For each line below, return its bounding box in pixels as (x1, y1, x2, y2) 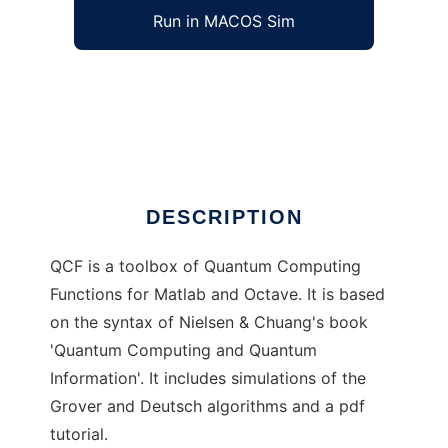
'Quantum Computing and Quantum (50, 340, 317, 361)
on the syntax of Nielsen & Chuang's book (50, 312, 368, 333)
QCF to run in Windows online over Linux (50, 74, 359, 95)
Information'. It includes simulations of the (50, 368, 366, 389)
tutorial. (50, 424, 108, 445)
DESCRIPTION (145, 206, 303, 229)
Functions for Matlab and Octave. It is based (50, 284, 385, 305)
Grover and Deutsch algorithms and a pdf (50, 396, 365, 417)
